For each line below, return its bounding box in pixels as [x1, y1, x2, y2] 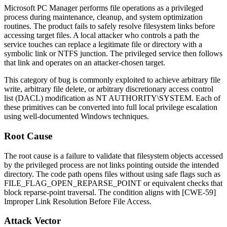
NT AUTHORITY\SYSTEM [96, 94, 192, 103]
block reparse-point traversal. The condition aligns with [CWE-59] [4, 187, 216, 197]
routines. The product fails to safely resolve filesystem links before [4, 22, 215, 31]
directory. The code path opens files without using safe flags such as [4, 169, 220, 178]
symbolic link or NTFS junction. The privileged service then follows [4, 49, 222, 58]
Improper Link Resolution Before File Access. [4, 197, 152, 206]
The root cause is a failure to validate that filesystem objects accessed [4, 151, 223, 160]
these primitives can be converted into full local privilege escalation [4, 103, 217, 112]
